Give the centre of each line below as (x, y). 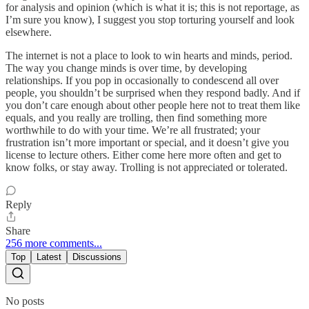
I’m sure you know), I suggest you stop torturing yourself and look (150, 20)
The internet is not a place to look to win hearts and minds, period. (149, 56)
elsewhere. (29, 32)
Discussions (97, 257)
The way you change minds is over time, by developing (126, 68)
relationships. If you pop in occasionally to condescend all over (142, 80)
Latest (49, 257)
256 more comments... (54, 243)
